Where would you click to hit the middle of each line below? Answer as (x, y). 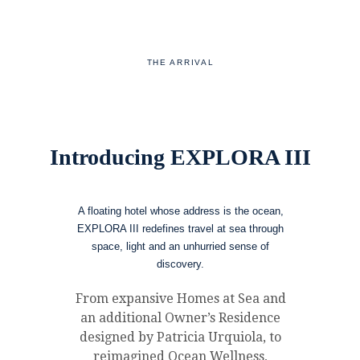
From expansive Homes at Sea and (180, 299)
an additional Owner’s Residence (180, 318)
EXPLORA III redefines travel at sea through (180, 229)
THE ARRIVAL (180, 62)
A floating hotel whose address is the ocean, (180, 211)
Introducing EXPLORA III (180, 157)
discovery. (180, 264)
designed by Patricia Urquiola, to (180, 337)
